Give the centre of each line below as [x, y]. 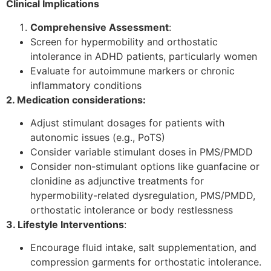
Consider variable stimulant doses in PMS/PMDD [142, 152]
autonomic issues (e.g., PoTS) [98, 137]
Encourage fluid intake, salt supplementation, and [143, 248]
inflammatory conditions [86, 85]
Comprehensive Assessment [100, 27]
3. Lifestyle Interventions [65, 224]
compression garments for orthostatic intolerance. [146, 262]
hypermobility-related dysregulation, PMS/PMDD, [143, 195]
